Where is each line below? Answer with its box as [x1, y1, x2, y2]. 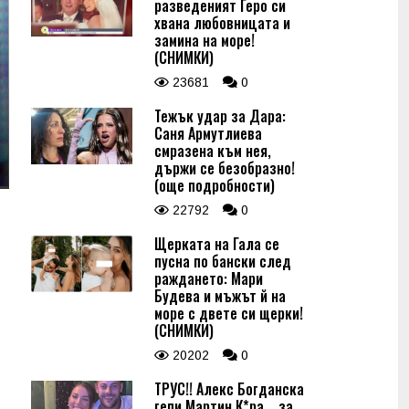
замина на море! [154, 29, 255, 51]
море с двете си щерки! [154, 302, 303, 324]
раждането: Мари [154, 267, 263, 289]
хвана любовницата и [154, 12, 290, 34]
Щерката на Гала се [154, 233, 279, 255]
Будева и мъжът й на [154, 285, 286, 307]
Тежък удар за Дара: [154, 105, 286, 127]
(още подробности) [154, 174, 275, 196]
